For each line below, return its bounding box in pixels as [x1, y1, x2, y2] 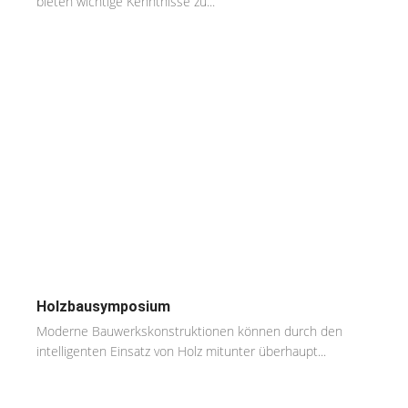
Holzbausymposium [36, 298, 170, 316]
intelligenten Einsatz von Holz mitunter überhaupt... [36, 342, 326, 361]
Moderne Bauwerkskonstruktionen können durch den [36, 322, 342, 341]
